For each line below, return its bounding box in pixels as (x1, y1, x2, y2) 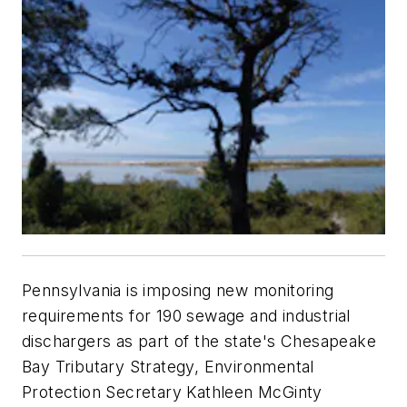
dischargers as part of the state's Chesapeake (22, 331, 376, 351)
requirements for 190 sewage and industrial (22, 305, 351, 325)
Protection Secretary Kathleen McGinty (22, 382, 323, 402)
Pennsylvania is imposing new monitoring (22, 280, 334, 300)
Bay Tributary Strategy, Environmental (22, 356, 314, 376)
